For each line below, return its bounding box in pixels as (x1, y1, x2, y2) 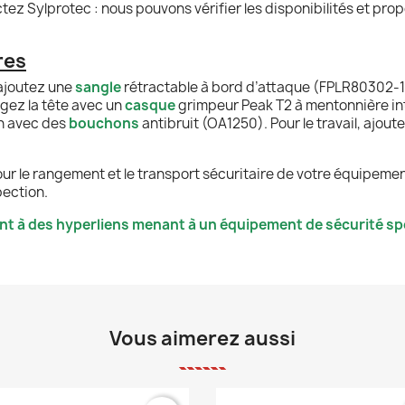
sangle (75, 77, 121, 97)
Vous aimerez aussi (109, 325, 296, 352)
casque (125, 95, 175, 115)
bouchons (69, 113, 139, 133)
